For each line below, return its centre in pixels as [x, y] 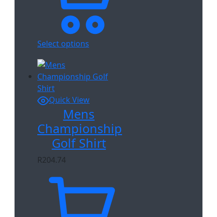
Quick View [69, 100]
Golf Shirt [79, 143]
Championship [80, 128]
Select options [63, 44]
